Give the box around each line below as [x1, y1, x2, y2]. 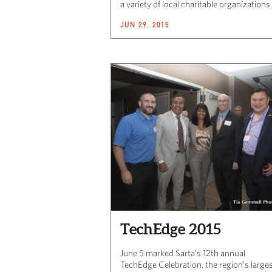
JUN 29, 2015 [120, 19, 170, 29]
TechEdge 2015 [120, 220, 221, 237]
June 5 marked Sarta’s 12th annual [120, 247, 245, 258]
